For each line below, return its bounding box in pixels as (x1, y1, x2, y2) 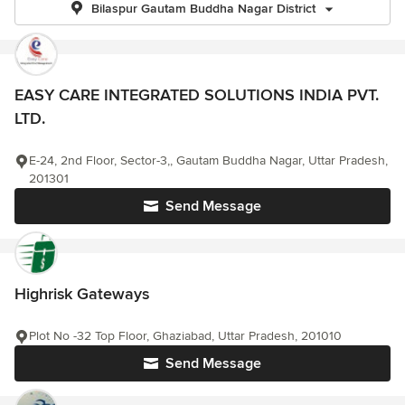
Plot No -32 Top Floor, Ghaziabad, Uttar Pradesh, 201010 (29, 328, 342, 344)
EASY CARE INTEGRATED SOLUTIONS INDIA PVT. (14, 85, 379, 105)
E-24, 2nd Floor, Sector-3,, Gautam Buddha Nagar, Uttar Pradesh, (29, 153, 388, 168)
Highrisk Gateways (14, 284, 149, 304)
